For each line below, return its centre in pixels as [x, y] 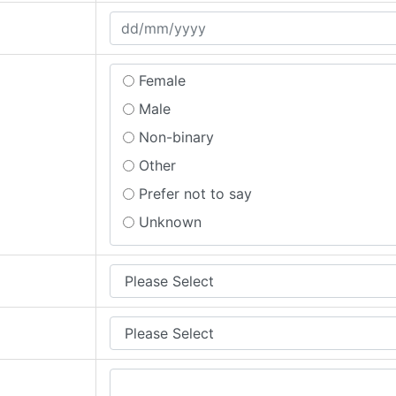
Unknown [171, 222]
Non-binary [177, 137]
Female [163, 80]
